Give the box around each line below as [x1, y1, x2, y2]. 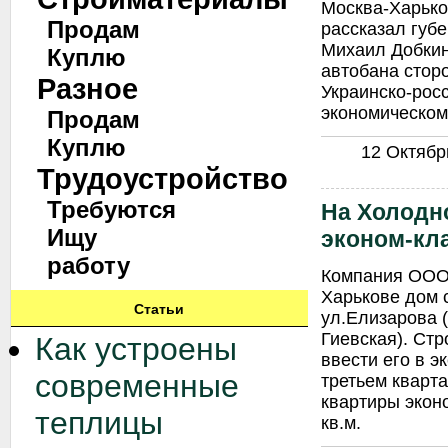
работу [47, 252, 130, 279]
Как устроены [34, 331, 237, 367]
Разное [37, 72, 138, 105]
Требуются [47, 196, 176, 223]
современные [34, 368, 239, 404]
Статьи [133, 301, 184, 317]
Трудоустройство [37, 162, 288, 195]
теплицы [34, 405, 163, 441]
